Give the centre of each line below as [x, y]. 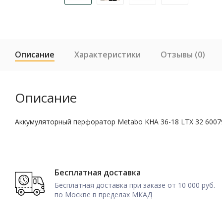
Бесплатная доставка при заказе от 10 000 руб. [135, 185]
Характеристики [108, 54]
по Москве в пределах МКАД [103, 195]
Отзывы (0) [183, 54]
